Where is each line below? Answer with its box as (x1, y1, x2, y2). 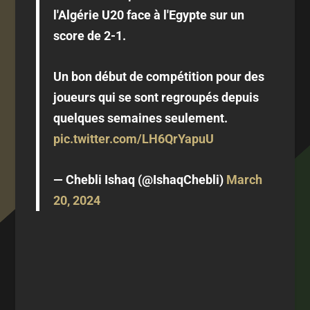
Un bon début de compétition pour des (53, 69, 265, 84)
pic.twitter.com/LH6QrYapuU (53, 131, 215, 146)
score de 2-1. (53, 28, 127, 44)
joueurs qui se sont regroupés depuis (53, 89, 259, 104)
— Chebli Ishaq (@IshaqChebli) (53, 172, 227, 187)
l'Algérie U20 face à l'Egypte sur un (53, 8, 245, 23)
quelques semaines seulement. (53, 110, 228, 125)
